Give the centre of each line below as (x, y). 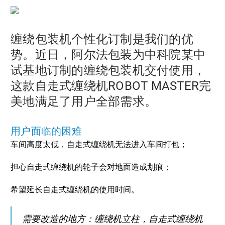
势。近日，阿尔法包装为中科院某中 (108, 55)
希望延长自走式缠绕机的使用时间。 (75, 190)
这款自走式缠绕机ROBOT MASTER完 (111, 86)
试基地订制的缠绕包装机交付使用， (108, 71)
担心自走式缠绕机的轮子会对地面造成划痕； (91, 167)
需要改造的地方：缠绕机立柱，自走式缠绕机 (113, 218)
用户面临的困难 (46, 131)
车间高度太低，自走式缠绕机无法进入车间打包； (99, 145)
